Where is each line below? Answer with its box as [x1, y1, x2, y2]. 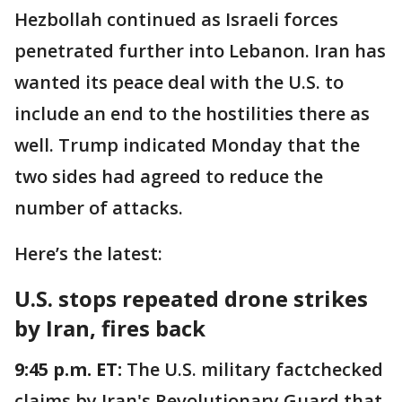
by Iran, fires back [14, 313, 205, 343]
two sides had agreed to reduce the [14, 164, 323, 188]
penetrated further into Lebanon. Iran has [14, 39, 386, 63]
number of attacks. [14, 196, 188, 220]
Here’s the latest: [14, 241, 167, 266]
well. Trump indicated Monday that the [14, 133, 360, 157]
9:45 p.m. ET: [14, 357, 127, 381]
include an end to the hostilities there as [14, 101, 370, 126]
